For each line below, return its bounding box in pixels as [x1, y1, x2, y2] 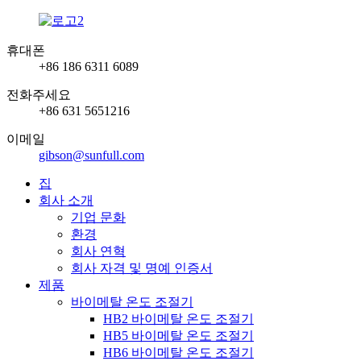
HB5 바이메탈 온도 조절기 [103, 329, 254, 342]
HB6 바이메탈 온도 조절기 [103, 346, 254, 359]
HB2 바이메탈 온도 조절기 [103, 312, 254, 326]
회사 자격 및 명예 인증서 [71, 261, 213, 275]
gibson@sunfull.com [39, 148, 144, 162]
